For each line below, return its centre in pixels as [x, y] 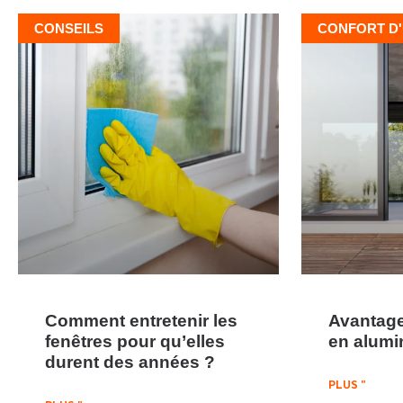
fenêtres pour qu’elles [135, 340]
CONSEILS [69, 28]
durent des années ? [130, 361]
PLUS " [347, 385]
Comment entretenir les [141, 320]
